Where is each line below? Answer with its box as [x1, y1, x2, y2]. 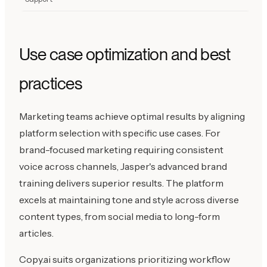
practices [19, 73, 82, 94]
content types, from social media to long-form [19, 210, 220, 222]
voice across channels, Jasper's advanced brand [19, 160, 227, 172]
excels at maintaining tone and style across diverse [19, 193, 239, 206]
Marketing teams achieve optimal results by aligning [19, 110, 245, 122]
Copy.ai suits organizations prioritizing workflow [19, 253, 230, 265]
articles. [19, 226, 54, 239]
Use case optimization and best [19, 44, 231, 64]
